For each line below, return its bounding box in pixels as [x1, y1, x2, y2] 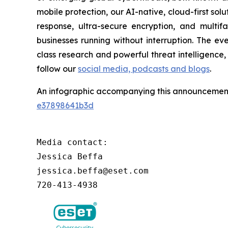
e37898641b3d [37, 100, 94, 110]
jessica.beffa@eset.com [37, 165, 149, 176]
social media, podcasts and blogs [78, 63, 210, 74]
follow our [37, 63, 78, 74]
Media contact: [37, 137, 108, 147]
